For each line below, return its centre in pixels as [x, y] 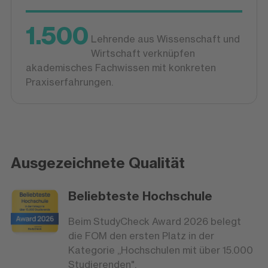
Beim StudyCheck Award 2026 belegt [155, 222]
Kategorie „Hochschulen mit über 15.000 [161, 250]
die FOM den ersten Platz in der [141, 236]
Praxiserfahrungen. [69, 82]
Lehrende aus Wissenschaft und [165, 39]
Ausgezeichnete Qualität [98, 163]
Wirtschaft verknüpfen [143, 54]
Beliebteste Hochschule [141, 196]
